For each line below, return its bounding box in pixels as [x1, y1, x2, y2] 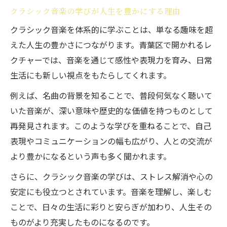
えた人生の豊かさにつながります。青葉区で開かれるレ [10, 39, 212, 51]
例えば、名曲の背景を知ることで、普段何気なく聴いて [10, 89, 212, 101]
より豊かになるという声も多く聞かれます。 [10, 150, 171, 162]
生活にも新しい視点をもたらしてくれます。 [10, 69, 171, 81]
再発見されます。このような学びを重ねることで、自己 [10, 120, 211, 132]
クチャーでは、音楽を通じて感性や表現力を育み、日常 [10, 54, 212, 66]
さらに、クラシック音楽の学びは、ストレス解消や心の [10, 170, 213, 182]
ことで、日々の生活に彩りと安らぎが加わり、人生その [10, 201, 212, 213]
